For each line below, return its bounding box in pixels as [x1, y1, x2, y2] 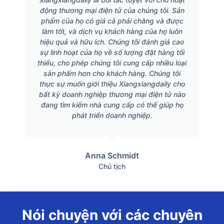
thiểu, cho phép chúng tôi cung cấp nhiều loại [37, 58, 186, 67]
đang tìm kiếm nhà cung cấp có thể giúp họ [40, 100, 183, 109]
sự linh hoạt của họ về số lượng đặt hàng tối [39, 47, 184, 56]
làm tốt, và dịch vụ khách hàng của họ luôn [41, 26, 182, 35]
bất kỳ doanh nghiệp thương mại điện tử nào [38, 89, 185, 98]
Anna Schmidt [85, 150, 139, 160]
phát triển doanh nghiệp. [71, 110, 152, 119]
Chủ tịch [98, 161, 125, 170]
